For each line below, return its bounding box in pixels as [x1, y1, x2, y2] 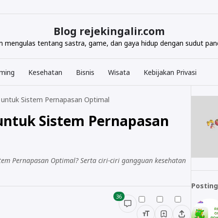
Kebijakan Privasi [144, 67, 197, 77]
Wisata [108, 67, 130, 77]
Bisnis [76, 67, 94, 77]
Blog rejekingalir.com [53, 24, 165, 38]
